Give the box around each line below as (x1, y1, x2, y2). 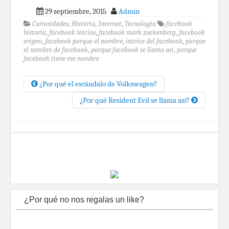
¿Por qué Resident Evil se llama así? (80, 96, 191, 105)
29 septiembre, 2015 (43, 7, 111, 16)
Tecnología (125, 20, 156, 28)
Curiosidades (32, 20, 68, 28)
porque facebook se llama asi (91, 46, 174, 54)
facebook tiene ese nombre (24, 55, 99, 62)
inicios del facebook (126, 37, 182, 45)
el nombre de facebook (24, 46, 88, 54)
